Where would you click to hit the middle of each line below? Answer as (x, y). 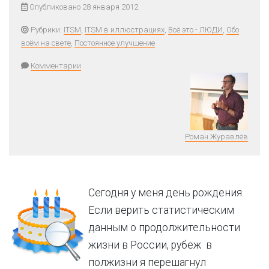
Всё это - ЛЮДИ (195, 30)
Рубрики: (46, 30)
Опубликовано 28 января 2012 (83, 7)
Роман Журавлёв (216, 137)
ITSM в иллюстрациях (125, 30)
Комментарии (56, 66)
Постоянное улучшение (115, 43)
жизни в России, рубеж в (150, 245)
